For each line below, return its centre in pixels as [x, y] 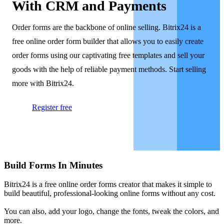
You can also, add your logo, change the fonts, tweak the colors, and [111, 211]
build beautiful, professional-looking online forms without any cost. [110, 193]
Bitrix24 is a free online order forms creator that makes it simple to [108, 184]
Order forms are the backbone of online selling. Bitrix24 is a [106, 27]
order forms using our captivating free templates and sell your [108, 55]
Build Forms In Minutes [53, 165]
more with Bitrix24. [43, 83]
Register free [52, 107]
